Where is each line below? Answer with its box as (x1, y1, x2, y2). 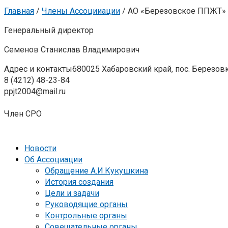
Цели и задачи (45, 188, 99, 198)
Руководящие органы (45, 199, 128, 209)
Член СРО (4, 108, 42, 119)
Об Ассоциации (24, 154, 82, 164)
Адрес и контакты (4, 64, 72, 74)
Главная (4, 6, 34, 16)
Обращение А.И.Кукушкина (45, 165, 148, 176)
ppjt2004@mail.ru (4, 86, 66, 96)
